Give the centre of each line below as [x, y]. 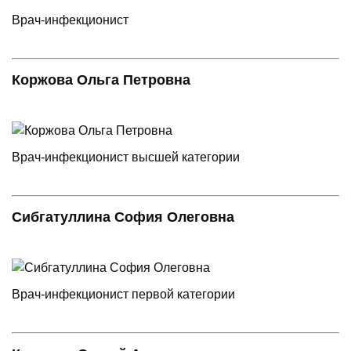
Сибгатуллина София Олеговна [123, 217]
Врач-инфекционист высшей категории [126, 157]
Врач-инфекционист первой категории [123, 294]
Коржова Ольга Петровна [101, 80]
